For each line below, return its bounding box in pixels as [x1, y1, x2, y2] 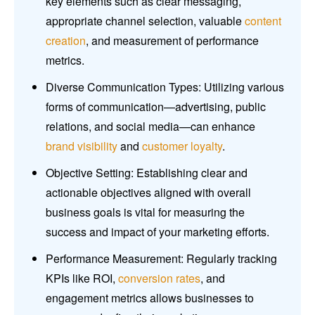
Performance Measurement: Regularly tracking [46, 250, 277, 267]
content [245, 13, 281, 30]
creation [46, 32, 86, 49]
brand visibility [46, 138, 117, 155]
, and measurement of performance [86, 32, 259, 49]
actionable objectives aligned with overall [46, 184, 251, 201]
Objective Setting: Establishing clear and [46, 165, 247, 181]
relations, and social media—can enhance [46, 118, 255, 135]
